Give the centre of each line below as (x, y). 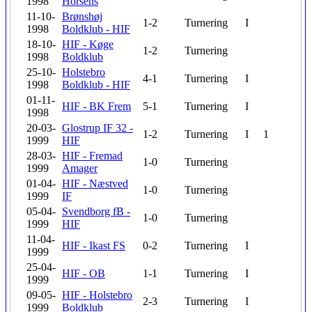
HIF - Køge (88, 44)
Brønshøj (82, 16)
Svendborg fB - (96, 211)
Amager (80, 168)
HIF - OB (84, 273)
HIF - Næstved (95, 184)
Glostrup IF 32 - (97, 128)
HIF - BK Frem (96, 106)
